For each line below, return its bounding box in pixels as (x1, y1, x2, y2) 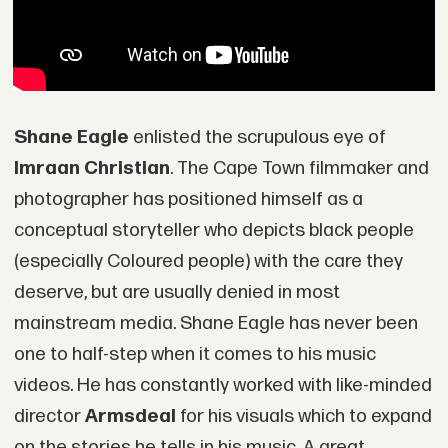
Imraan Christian (13, 157, 170, 181)
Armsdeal (84, 405, 176, 429)
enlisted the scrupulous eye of (128, 126, 386, 150)
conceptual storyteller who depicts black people (13, 219, 414, 243)
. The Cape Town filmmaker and (169, 157, 429, 181)
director (13, 405, 85, 429)
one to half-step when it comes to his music (13, 343, 376, 367)
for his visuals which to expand (175, 405, 432, 429)
